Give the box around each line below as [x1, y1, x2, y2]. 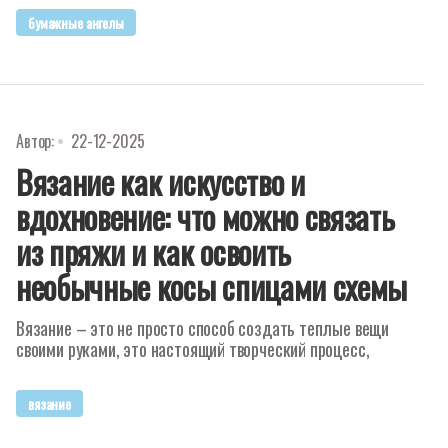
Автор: [16, 129, 55, 153]
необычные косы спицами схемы [16, 263, 408, 310]
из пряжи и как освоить [16, 228, 291, 275]
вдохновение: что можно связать [16, 193, 395, 240]
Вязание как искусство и [16, 158, 305, 205]
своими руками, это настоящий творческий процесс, [16, 336, 370, 362]
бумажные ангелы [28, 12, 124, 33]
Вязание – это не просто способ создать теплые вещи [16, 315, 390, 341]
